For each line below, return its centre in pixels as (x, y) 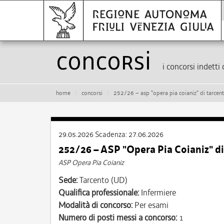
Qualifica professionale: (99, 192)
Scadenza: (112, 134)
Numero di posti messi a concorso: (118, 217)
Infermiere (157, 192)
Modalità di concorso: (95, 205)
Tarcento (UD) (102, 180)
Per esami (150, 205)
